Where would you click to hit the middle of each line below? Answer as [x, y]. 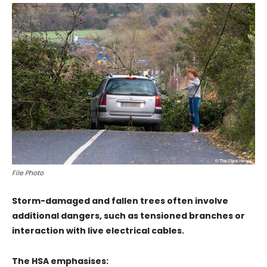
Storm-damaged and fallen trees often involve [120, 201]
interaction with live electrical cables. [98, 230]
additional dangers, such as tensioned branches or [128, 215]
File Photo [28, 173]
